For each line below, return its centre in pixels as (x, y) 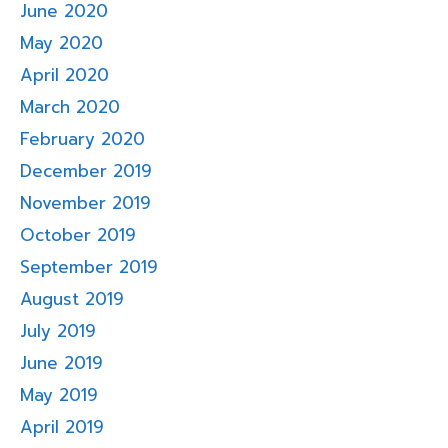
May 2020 (61, 43)
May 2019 (59, 395)
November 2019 (85, 203)
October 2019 (78, 235)
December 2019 (86, 171)
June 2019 (61, 363)
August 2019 (72, 299)
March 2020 (70, 107)
